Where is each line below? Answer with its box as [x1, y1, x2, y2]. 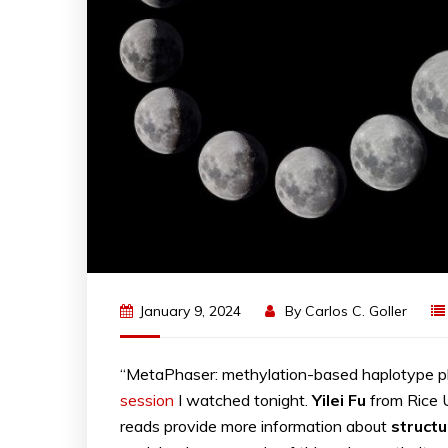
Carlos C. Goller [305, 301, 407, 320]
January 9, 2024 [139, 301, 241, 320]
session [120, 389, 174, 410]
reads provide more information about [120, 415, 391, 436]
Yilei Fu [312, 389, 366, 410]
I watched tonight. [174, 389, 312, 410]
